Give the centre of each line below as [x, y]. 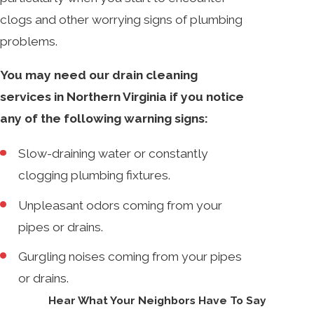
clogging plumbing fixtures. [96, 176]
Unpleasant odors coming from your [121, 205]
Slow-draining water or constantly [114, 154]
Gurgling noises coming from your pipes [130, 257]
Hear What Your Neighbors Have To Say [157, 300]
